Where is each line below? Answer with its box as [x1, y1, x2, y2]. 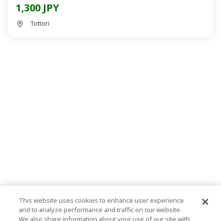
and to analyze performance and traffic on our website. [19, 205, 182, 214]
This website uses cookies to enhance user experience [19, 196, 184, 205]
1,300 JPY [16, 1, 59, 14]
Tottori [30, 19, 49, 28]
